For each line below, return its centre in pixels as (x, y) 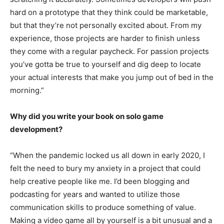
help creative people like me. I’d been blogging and (100, 181)
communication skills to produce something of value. (103, 207)
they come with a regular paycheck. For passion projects (109, 51)
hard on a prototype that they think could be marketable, (109, 12)
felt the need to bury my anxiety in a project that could (105, 168)
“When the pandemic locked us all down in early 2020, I (107, 155)
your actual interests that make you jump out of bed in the (112, 77)
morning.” (27, 90)
